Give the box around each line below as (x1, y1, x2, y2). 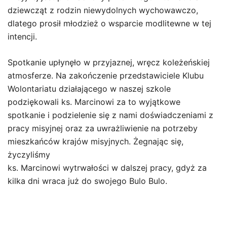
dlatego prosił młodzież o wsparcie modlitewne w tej (8, 18, 211, 28)
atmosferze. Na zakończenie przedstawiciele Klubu (8, 70, 204, 81)
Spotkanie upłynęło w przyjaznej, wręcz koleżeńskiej (8, 57, 210, 67)
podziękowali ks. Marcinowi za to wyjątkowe (8, 97, 180, 107)
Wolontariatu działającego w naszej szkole (8, 84, 171, 94)
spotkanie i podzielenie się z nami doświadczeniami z (8, 110, 213, 120)
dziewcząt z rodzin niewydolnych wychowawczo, (8, 5, 198, 15)
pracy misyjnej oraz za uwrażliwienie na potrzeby (8, 123, 198, 133)
